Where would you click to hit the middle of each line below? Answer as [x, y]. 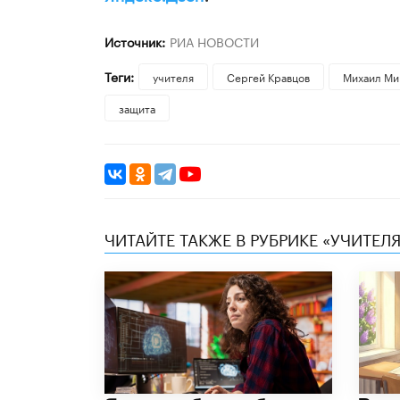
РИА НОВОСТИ [214, 42]
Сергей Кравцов [268, 77]
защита [137, 108]
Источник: [135, 42]
